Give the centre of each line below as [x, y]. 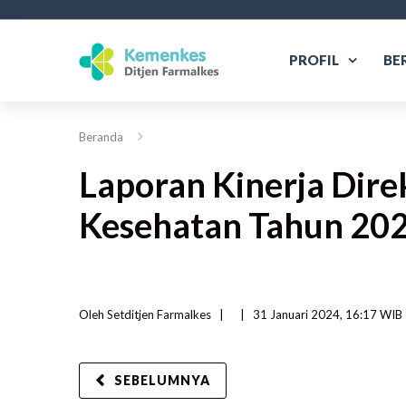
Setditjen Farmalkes [159, 314]
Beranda [101, 137]
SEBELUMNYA [162, 380]
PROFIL [314, 60]
